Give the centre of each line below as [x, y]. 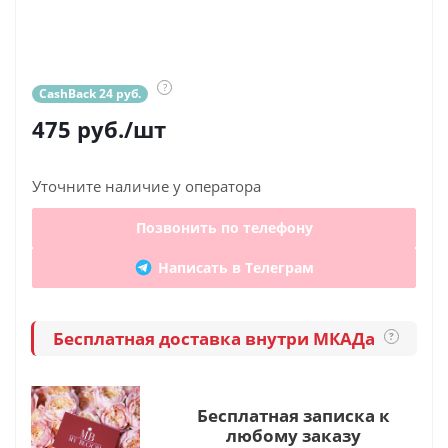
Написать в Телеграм [236, 267]
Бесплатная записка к [293, 415]
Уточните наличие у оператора [146, 186]
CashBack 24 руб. [90, 93]
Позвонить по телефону [224, 227]
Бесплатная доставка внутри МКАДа [215, 338]
